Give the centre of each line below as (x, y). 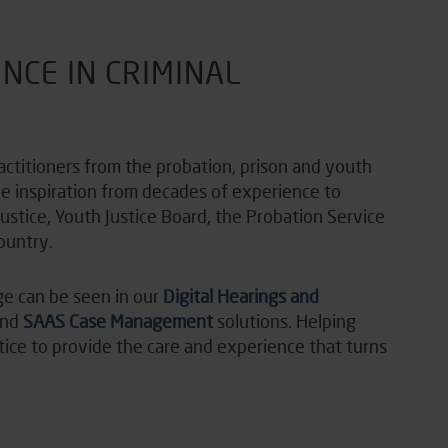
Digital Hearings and (241, 296)
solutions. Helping (284, 321)
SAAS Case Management (118, 321)
